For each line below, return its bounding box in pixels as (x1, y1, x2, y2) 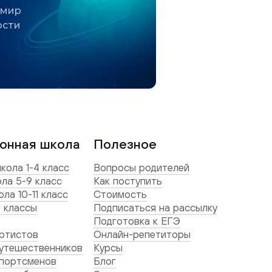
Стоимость (93, 188, 147, 200)
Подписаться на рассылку (93, 202, 217, 214)
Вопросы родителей (93, 161, 189, 174)
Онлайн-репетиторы (93, 228, 191, 240)
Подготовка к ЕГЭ (93, 215, 180, 227)
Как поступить (93, 175, 162, 187)
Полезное (93, 136, 157, 152)
